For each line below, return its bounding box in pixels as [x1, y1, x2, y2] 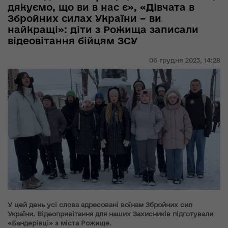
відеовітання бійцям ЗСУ [8, 35, 137, 46]
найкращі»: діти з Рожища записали [8, 24, 198, 35]
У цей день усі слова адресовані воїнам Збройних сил [8, 201, 192, 208]
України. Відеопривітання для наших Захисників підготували [8, 210, 213, 217]
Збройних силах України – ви [8, 13, 161, 24]
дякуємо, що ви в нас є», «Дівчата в [8, 2, 194, 13]
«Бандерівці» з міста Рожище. [8, 219, 111, 226]
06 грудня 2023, [149, 56, 202, 64]
